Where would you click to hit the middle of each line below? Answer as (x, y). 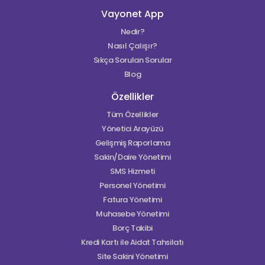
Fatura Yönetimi (132, 200)
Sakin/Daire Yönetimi (132, 157)
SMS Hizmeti (132, 171)
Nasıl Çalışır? (132, 46)
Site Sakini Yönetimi (132, 256)
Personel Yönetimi (132, 185)
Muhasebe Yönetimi (132, 214)
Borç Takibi (132, 228)
